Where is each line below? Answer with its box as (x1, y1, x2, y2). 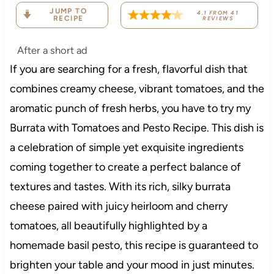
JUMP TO (50, 7, 87, 15)
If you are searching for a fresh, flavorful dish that (9, 62, 248, 76)
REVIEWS (202, 14, 234, 21)
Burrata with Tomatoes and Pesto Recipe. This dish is (9, 120, 264, 135)
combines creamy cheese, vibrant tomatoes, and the (9, 81, 264, 95)
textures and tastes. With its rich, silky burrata (9, 179, 231, 193)
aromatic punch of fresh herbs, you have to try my (9, 101, 251, 115)
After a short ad (17, 43, 87, 56)
